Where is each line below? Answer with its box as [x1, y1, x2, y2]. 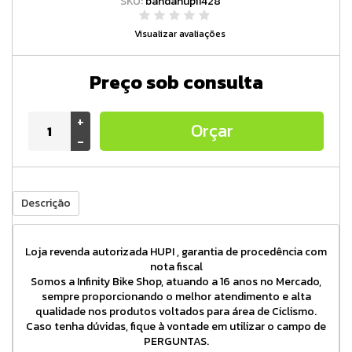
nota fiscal [149, 258, 203, 275]
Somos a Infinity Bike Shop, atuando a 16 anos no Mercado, [31, 273, 321, 290]
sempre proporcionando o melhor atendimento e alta [41, 288, 311, 305]
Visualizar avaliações [134, 27, 225, 41]
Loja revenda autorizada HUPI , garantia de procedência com [25, 244, 327, 260]
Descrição [21, 195, 71, 211]
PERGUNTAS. [143, 333, 209, 350]
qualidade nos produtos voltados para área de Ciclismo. [35, 303, 317, 320]
